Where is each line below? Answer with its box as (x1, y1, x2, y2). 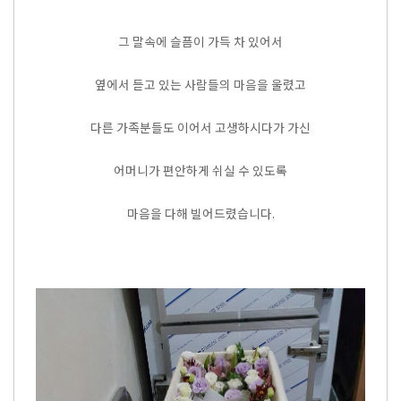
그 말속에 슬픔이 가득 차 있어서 (118, 32, 283, 50)
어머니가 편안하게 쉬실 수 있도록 (114, 161, 287, 179)
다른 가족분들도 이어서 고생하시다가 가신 (90, 118, 311, 136)
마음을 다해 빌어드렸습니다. (126, 204, 275, 222)
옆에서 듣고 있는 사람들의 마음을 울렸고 (95, 75, 306, 93)
